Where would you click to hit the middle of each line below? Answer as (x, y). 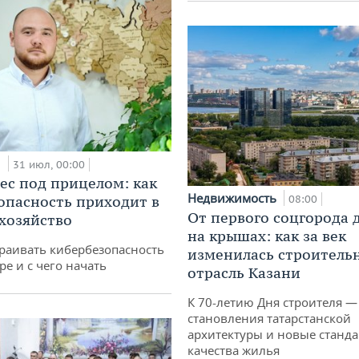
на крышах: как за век (267, 236)
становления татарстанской (269, 318)
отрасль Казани (244, 272)
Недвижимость (234, 198)
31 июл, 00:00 (49, 164)
